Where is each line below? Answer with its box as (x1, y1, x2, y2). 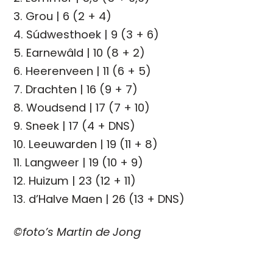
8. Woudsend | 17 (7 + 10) (13, 99, 151, 115)
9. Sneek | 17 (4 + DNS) (13, 118, 136, 133)
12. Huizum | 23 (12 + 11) (13, 172, 136, 188)
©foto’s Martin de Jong (13, 224, 141, 239)
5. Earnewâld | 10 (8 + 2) (13, 44, 146, 60)
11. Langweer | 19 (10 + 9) (13, 154, 144, 170)
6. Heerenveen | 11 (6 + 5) (13, 63, 152, 79)
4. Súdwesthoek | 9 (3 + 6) (13, 26, 160, 42)
